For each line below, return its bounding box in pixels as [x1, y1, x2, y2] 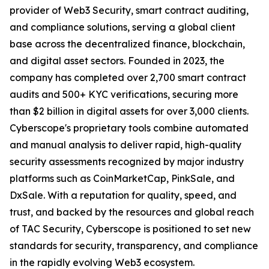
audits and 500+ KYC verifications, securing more [10, 88, 238, 101]
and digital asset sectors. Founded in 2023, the [10, 55, 225, 67]
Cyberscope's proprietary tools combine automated [10, 122, 249, 134]
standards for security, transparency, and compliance [10, 240, 258, 252]
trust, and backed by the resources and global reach [10, 206, 254, 219]
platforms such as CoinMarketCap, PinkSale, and [10, 172, 235, 185]
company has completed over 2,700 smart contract [10, 71, 246, 84]
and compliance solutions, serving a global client [10, 21, 235, 34]
